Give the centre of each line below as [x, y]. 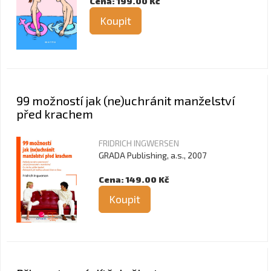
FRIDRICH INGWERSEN [139, 143]
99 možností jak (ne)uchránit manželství [126, 100]
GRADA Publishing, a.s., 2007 [152, 155]
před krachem [55, 114]
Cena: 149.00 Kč [134, 179]
